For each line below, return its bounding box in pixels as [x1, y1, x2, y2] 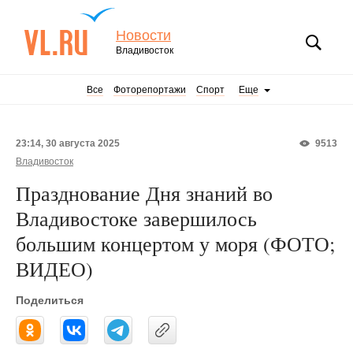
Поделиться [16, 294, 84, 307]
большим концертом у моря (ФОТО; [16, 230, 335, 257]
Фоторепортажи [113, 84, 186, 95]
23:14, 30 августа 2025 [16, 138, 120, 149]
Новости [116, 28, 171, 43]
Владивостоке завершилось [16, 205, 257, 232]
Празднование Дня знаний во [16, 180, 273, 206]
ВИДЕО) [16, 255, 93, 282]
